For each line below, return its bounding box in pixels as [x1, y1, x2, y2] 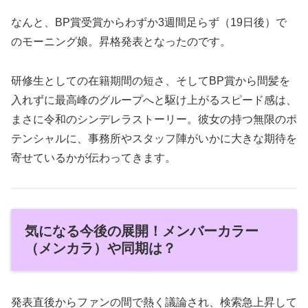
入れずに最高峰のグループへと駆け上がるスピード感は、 [11, 94, 297, 106]
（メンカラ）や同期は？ [25, 240, 176, 256]
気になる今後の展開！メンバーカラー [25, 223, 258, 239]
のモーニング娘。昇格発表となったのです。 [11, 36, 231, 48]
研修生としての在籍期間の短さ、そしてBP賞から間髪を [11, 75, 290, 87]
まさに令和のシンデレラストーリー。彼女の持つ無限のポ [11, 113, 297, 125]
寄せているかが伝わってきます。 [11, 152, 176, 164]
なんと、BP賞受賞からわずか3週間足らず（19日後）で [11, 16, 287, 29]
